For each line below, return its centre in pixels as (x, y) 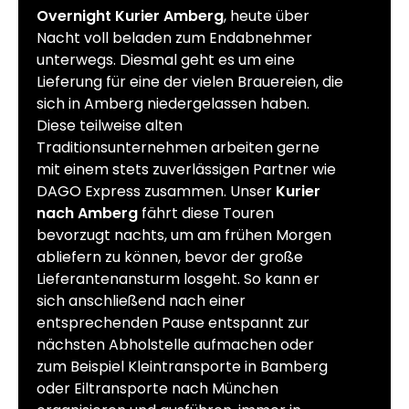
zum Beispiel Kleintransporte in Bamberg (182, 366)
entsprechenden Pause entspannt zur (173, 322)
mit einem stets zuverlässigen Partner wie (186, 169)
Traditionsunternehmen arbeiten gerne (178, 147)
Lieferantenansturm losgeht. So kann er (178, 278)
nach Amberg (87, 213)
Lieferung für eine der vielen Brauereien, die (190, 81)
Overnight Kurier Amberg (130, 16)
